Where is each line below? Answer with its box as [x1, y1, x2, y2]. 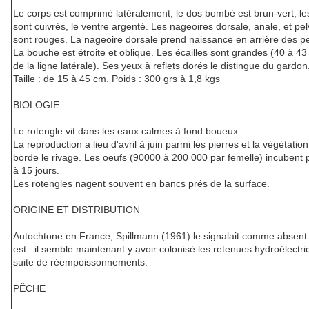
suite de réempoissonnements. [13, 257, 148, 268]
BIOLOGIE [13, 99, 59, 111]
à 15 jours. [13, 165, 59, 177]
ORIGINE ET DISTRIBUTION [13, 204, 140, 216]
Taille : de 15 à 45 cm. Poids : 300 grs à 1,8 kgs [13, 73, 220, 85]
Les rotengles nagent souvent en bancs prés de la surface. [13, 178, 270, 190]
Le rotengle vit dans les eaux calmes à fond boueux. [13, 126, 241, 137]
